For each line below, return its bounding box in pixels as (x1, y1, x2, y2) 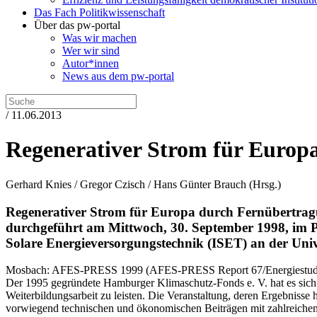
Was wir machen (62, 32, 137, 44)
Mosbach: (6, 264, 52, 277)
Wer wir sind (62, 45, 120, 57)
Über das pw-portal (34, 19, 120, 31)
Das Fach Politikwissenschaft (34, 6, 165, 18)
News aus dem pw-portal (62, 70, 174, 82)
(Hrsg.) (246, 178, 281, 190)
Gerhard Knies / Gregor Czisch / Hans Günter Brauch (6, 178, 246, 190)
